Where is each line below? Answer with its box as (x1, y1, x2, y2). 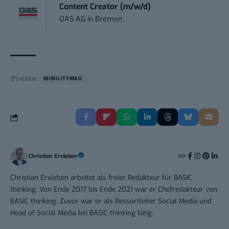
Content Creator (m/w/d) (59, 2, 151, 12)
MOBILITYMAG (43, 76, 82, 82)
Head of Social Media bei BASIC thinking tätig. (10, 208, 153, 218)
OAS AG (59, 14, 86, 25)
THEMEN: (15, 76, 37, 83)
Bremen (95, 14, 123, 25)
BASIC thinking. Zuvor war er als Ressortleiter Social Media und (10, 196, 212, 206)
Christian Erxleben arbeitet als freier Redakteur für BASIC (10, 173, 192, 182)
